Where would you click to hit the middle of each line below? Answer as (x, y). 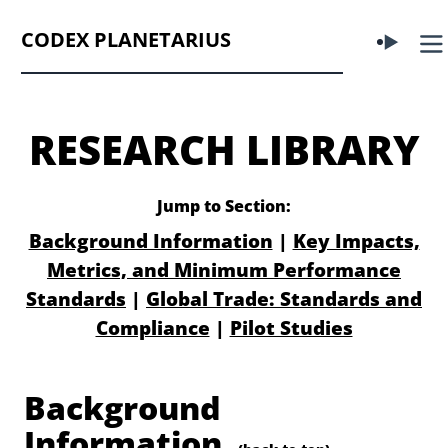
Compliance (152, 327)
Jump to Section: (224, 206)
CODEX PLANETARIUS (126, 39)
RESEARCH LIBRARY (224, 149)
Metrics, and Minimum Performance (224, 269)
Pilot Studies (291, 327)
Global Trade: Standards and (284, 298)
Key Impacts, (356, 240)
